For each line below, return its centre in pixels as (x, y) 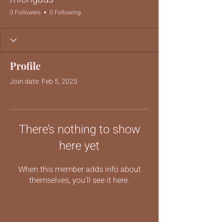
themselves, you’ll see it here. (79, 180)
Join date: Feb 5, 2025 (44, 82)
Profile (25, 66)
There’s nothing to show (79, 130)
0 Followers (25, 12)
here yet (79, 146)
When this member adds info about (79, 169)
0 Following (65, 12)
